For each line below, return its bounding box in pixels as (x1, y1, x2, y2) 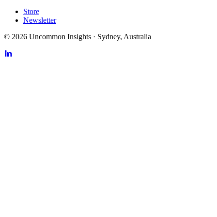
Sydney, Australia (97, 32, 151, 41)
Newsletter (23, 16, 56, 25)
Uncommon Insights (29, 32, 91, 41)
